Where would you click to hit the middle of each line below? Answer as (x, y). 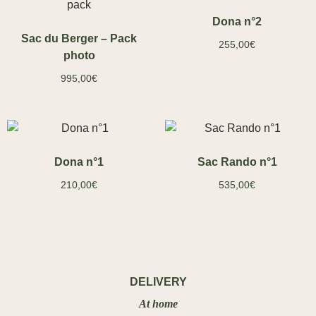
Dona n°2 (237, 22)
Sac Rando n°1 (237, 162)
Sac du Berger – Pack (79, 39)
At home (158, 304)
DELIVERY (158, 282)
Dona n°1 (79, 162)
